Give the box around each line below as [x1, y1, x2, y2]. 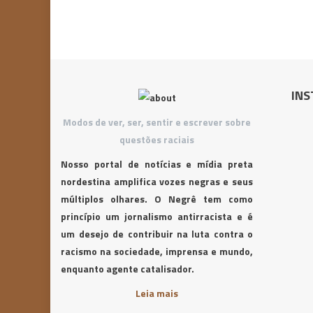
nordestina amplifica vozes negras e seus [61, 174, 253, 189]
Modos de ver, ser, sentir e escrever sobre [63, 115, 252, 129]
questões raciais [119, 132, 195, 147]
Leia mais [136, 286, 179, 300]
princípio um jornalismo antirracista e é [61, 209, 253, 224]
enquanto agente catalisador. [61, 261, 195, 276]
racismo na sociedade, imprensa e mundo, [61, 244, 253, 259]
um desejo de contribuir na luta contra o [61, 226, 253, 241]
